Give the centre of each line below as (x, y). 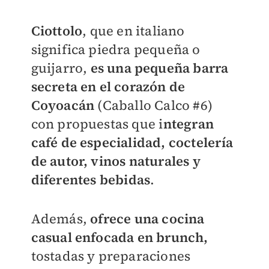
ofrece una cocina (147, 219)
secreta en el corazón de (108, 86)
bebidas (125, 180)
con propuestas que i (97, 124)
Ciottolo (57, 31)
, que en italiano (134, 31)
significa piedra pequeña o (116, 49)
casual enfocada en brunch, (119, 237)
